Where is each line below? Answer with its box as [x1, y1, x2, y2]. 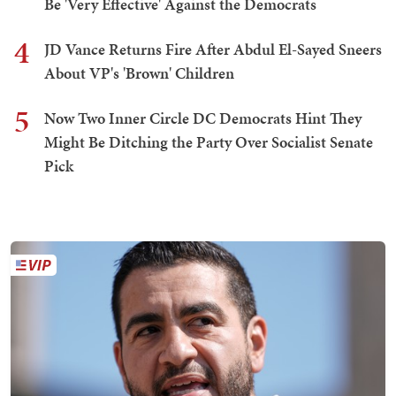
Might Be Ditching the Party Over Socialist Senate [44, 130, 373, 153]
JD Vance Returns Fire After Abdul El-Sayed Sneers [44, 37, 382, 60]
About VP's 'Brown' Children [44, 61, 234, 84]
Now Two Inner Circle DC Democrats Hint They [44, 106, 362, 129]
